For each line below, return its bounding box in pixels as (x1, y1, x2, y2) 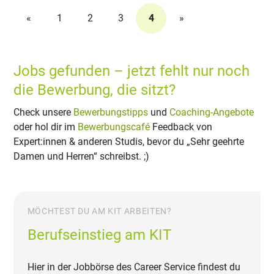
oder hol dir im (13, 120, 78, 133)
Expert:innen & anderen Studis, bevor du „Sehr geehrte (13, 135, 245, 147)
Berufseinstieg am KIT (27, 226, 171, 244)
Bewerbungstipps (73, 106, 149, 118)
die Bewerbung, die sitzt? (13, 80, 176, 98)
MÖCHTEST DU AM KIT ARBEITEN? (27, 206, 172, 217)
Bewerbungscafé (78, 120, 150, 133)
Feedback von (150, 120, 213, 133)
